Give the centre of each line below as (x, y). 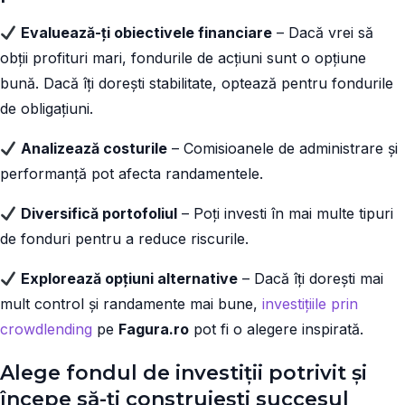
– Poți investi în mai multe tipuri (286, 213)
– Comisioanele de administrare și (283, 148)
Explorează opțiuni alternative (130, 278)
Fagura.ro (154, 329)
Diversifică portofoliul (99, 213)
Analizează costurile (94, 148)
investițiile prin (310, 304)
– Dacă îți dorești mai (311, 278)
